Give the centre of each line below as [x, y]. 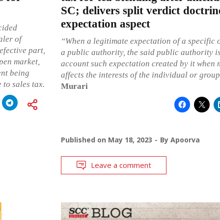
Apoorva [185, 139]
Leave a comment [121, 165]
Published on [84, 139]
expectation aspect [105, 24]
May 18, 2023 [130, 139]
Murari [74, 86]
